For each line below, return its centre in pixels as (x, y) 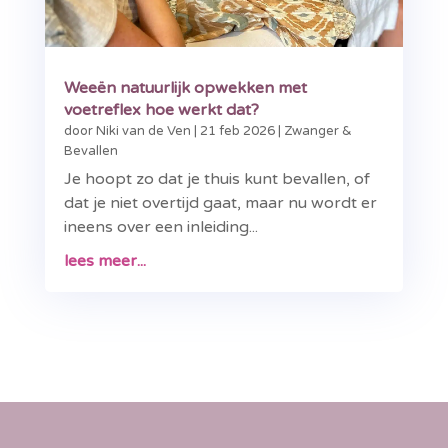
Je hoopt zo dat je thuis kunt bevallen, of (216, 178)
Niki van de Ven (143, 130)
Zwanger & (317, 130)
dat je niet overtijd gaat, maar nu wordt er (220, 202)
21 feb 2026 (237, 130)
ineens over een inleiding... (160, 226)
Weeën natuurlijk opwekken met (185, 87)
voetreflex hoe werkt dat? (161, 109)
